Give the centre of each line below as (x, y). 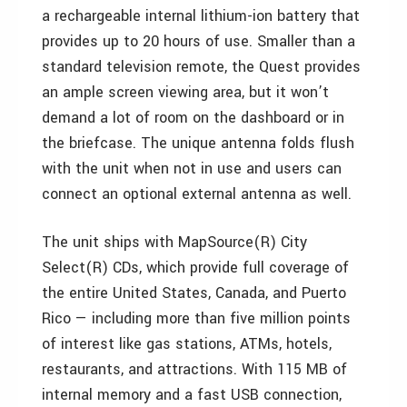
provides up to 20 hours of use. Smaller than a (199, 41)
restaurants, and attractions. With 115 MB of (194, 369)
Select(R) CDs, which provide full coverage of (195, 268)
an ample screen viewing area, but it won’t (185, 92)
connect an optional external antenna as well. (197, 194)
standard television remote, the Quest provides (201, 67)
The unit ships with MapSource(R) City (174, 242)
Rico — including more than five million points (196, 318)
